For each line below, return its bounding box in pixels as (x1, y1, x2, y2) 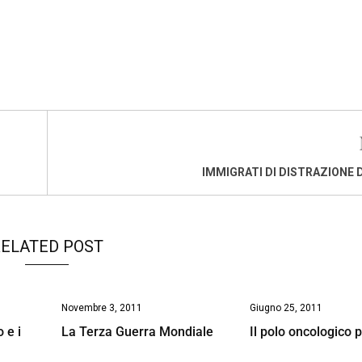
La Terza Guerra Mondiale (61, 323, 213, 339)
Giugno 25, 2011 (250, 301, 323, 314)
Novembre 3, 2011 (61, 301, 142, 314)
